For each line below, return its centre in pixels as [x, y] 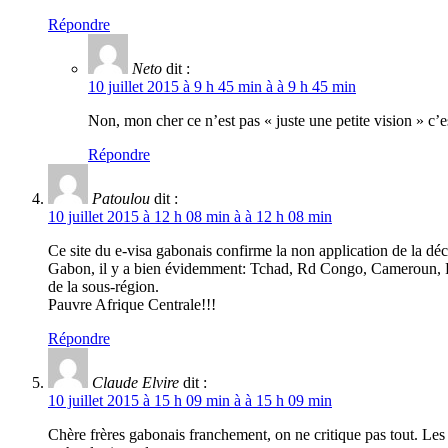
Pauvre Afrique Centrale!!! [132, 305]
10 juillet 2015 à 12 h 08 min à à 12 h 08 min [190, 217]
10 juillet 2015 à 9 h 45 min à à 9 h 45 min [222, 87]
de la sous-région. [103, 287]
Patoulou [121, 199]
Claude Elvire [135, 383]
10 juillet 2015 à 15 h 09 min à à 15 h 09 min [190, 401]
